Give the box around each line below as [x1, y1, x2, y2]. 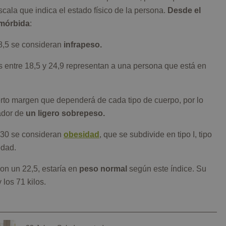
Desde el [167, 6, 201, 15]
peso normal [79, 164, 127, 174]
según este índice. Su [127, 164, 206, 174]
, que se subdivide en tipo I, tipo [99, 130, 212, 139]
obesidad [64, 130, 99, 139]
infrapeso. [64, 40, 102, 49]
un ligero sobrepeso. [26, 109, 105, 118]
